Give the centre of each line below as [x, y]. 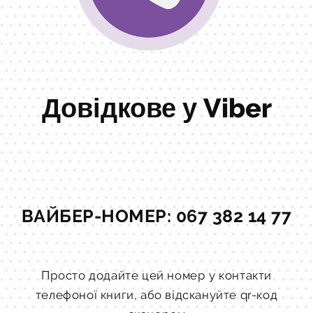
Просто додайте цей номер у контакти [156, 275]
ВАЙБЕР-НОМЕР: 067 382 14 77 [156, 216]
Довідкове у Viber [156, 108]
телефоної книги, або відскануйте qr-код [156, 294]
